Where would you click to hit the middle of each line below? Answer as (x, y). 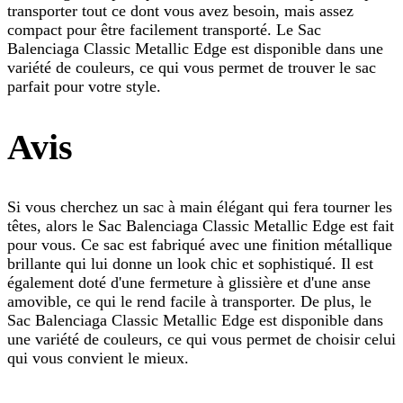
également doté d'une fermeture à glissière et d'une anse (189, 283)
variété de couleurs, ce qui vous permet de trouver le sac (192, 67)
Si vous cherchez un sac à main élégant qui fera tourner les (200, 207)
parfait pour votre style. (84, 86)
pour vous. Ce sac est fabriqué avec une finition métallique (200, 245)
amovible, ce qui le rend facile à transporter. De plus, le (189, 302)
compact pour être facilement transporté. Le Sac (164, 29)
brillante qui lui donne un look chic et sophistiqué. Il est (190, 264)
